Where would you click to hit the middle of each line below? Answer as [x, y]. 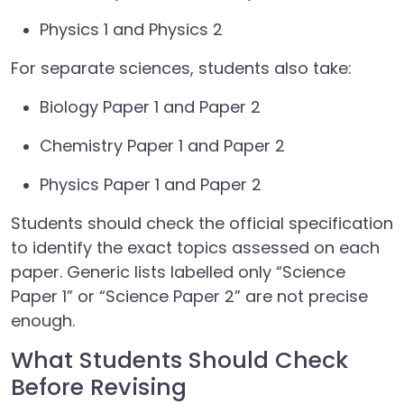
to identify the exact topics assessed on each [195, 248]
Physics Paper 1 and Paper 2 [151, 184]
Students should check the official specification [202, 223]
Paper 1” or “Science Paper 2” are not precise [189, 296]
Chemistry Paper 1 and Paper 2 [162, 146]
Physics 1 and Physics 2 [131, 29]
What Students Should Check [179, 360]
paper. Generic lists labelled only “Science [178, 272]
